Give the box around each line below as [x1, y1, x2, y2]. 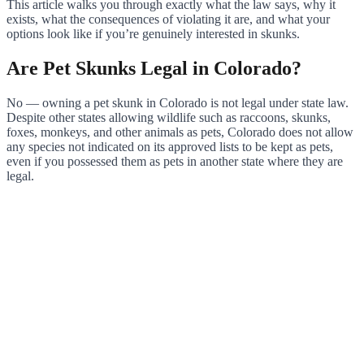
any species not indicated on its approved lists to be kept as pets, [6, 139, 333, 154]
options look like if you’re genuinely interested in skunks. [6, 26, 300, 41]
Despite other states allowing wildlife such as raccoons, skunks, [6, 110, 331, 124]
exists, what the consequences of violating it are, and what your [6, 11, 330, 26]
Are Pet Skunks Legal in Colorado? [6, 57, 301, 79]
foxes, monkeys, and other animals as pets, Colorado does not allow [6, 124, 353, 139]
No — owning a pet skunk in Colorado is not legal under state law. [6, 95, 349, 110]
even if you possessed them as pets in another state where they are [6, 154, 343, 168]
